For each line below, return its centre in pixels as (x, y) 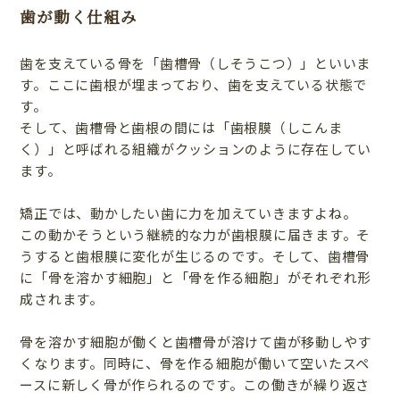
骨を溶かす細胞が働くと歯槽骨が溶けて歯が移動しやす (196, 341)
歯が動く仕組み (79, 17)
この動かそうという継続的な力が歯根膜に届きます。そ (196, 234)
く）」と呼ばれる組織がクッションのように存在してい (196, 148)
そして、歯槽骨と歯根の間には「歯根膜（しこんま (181, 127)
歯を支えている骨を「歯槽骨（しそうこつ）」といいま (196, 62)
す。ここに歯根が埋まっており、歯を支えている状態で (194, 84)
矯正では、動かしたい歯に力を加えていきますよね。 (188, 212)
